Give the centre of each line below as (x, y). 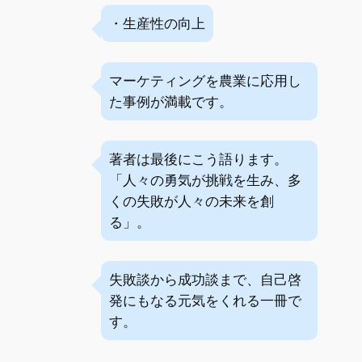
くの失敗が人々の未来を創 (192, 201)
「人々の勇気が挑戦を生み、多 (206, 180)
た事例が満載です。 (171, 102)
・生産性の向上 (158, 23)
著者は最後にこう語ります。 (199, 159)
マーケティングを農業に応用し (206, 81)
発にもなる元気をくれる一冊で (206, 301)
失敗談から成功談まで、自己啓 (206, 280)
